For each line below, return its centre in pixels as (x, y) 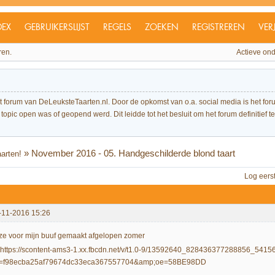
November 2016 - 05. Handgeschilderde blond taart (134, 153)
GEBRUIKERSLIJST (57, 28)
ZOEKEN (162, 28)
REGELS (117, 28)
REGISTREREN (219, 28)
